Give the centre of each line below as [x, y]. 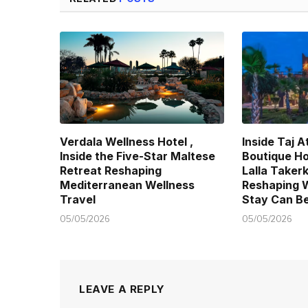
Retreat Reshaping [111, 170]
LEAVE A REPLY [122, 289]
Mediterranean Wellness [127, 185]
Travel [78, 199]
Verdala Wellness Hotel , [126, 141]
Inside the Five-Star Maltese [137, 156]
